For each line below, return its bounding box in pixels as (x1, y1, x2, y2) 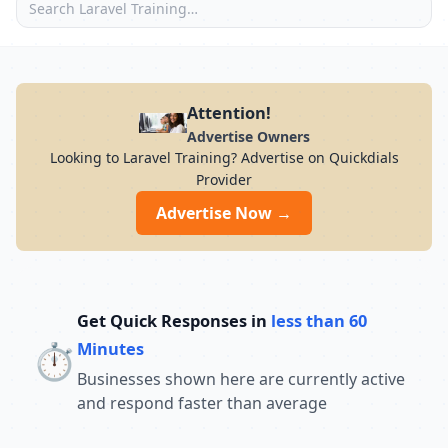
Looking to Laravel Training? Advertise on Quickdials (49, 148, 399, 167)
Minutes (77, 337, 144, 360)
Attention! (186, 101, 271, 124)
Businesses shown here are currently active (77, 368, 405, 390)
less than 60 (271, 309, 367, 332)
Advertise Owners (186, 127, 310, 146)
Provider (196, 170, 252, 189)
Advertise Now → (156, 202, 292, 224)
